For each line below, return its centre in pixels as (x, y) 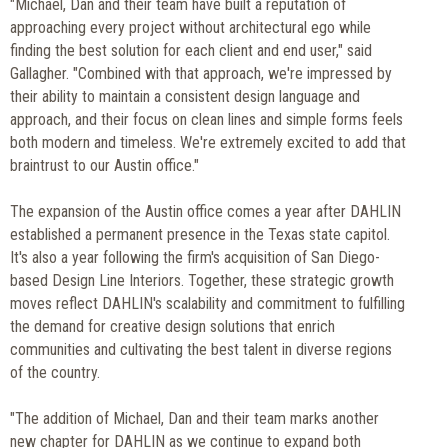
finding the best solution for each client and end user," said (191, 50)
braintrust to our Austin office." (104, 165)
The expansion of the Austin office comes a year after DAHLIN (205, 211)
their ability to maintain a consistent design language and (185, 96)
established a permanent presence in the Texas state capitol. (200, 234)
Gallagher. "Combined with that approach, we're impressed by (201, 73)
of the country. (55, 372)
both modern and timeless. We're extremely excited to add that (208, 142)
